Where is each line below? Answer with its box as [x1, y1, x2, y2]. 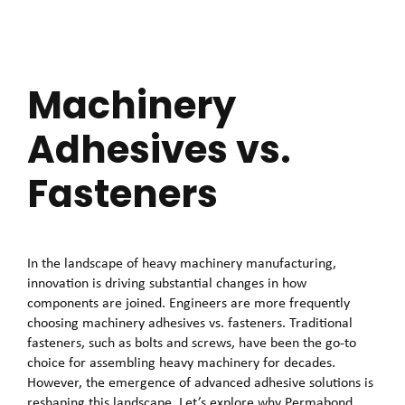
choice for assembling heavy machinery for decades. [27, 353, 335, 372]
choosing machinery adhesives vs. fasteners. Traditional [27, 313, 353, 333]
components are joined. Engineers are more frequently [27, 293, 350, 313]
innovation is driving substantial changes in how [27, 273, 306, 293]
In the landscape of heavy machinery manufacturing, [27, 253, 336, 273]
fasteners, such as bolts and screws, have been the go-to [27, 333, 356, 353]
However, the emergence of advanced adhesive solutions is [27, 372, 373, 392]
